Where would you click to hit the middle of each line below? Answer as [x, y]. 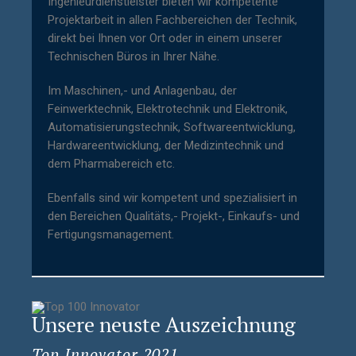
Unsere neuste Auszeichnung [164, 325]
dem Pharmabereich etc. [111, 164]
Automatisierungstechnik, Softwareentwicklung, [172, 127]
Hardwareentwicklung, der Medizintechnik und [166, 145]
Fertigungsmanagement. [111, 234]
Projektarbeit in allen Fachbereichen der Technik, [172, 20]
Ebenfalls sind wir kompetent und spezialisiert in [172, 198]
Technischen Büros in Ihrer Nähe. [133, 56]
